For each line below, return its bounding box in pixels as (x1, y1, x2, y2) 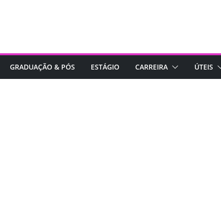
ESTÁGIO (91, 62, 119, 72)
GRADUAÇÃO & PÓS (10, 62, 75, 72)
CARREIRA (135, 62, 168, 72)
